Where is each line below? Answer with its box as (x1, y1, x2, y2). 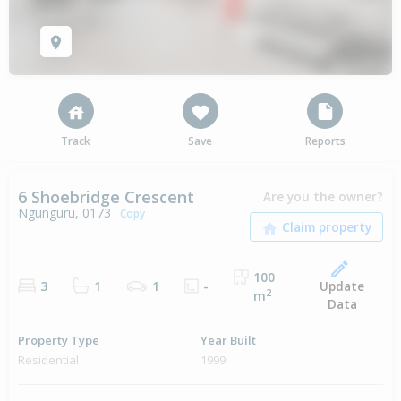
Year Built (200, 332, 256, 349)
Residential (18, 352, 79, 369)
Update (320, 277, 365, 295)
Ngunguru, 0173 (18, 204, 111, 222)
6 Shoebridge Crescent (18, 186, 194, 209)
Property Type (18, 332, 99, 349)
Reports (304, 133, 346, 149)
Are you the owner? (263, 188, 383, 206)
